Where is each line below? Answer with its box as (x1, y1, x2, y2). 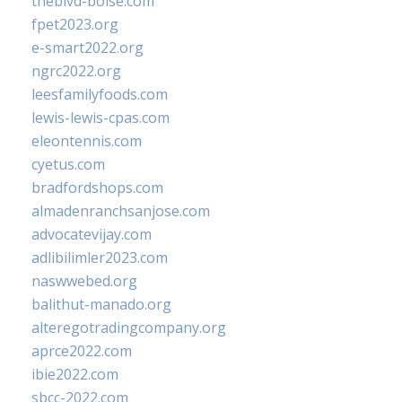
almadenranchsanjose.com (31, 201, 210, 221)
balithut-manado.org (31, 294, 171, 314)
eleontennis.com (31, 131, 142, 151)
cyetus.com (31, 154, 105, 174)
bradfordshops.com (31, 178, 163, 197)
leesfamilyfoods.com (31, 84, 168, 104)
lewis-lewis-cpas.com (31, 108, 170, 127)
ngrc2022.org (31, 61, 121, 81)
